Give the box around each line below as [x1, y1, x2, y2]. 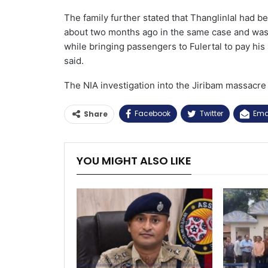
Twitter [200, 108, 223, 118]
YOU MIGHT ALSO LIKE [77, 153, 191, 168]
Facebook [135, 108, 170, 118]
